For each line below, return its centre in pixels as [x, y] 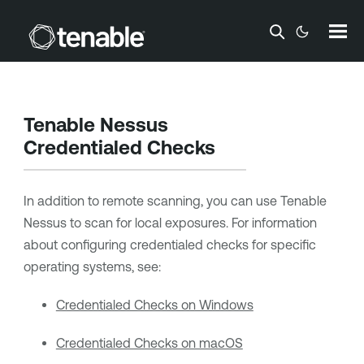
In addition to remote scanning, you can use [152, 201]
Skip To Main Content [182, 26]
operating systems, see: [92, 266]
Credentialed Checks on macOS [149, 343]
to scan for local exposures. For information [191, 223]
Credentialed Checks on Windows [154, 305]
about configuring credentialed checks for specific [169, 245]
